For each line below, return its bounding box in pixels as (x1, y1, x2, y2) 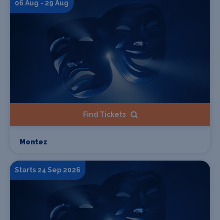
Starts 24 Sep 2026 (15, 165, 81, 174)
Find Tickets (82, 110, 126, 118)
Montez (20, 137, 47, 146)
